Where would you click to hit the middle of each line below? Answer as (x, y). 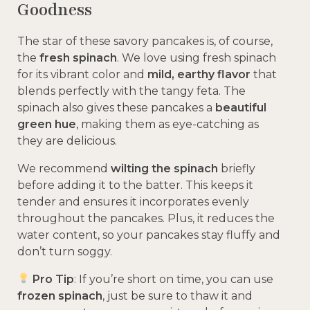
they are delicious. (67, 140)
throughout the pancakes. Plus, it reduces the (146, 218)
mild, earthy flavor (199, 74)
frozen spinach (60, 295)
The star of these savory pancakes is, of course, (145, 41)
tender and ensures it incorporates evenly (133, 201)
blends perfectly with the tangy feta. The (131, 91)
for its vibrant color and (82, 74)
